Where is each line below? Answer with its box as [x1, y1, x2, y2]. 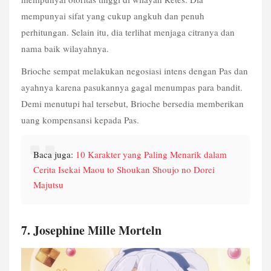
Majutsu [33, 178, 64, 191]
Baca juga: [33, 148, 76, 160]
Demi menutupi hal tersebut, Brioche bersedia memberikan [21, 97, 244, 110]
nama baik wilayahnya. [21, 42, 109, 54]
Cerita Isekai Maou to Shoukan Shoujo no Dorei [33, 163, 215, 175]
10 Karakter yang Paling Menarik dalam [76, 148, 227, 160]
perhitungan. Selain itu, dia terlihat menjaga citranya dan [21, 25, 235, 38]
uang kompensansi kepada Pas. [21, 114, 139, 126]
